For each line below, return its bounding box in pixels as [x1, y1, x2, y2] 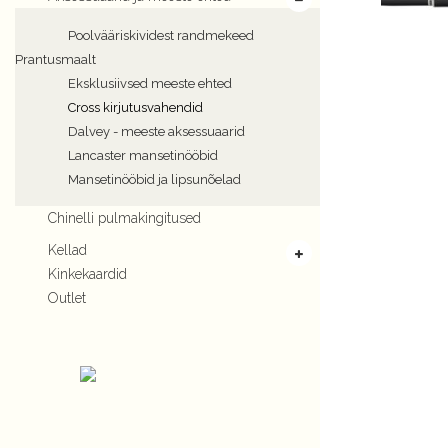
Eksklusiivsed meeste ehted [68, 76, 232, 91]
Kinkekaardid [48, 266, 127, 282]
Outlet [48, 290, 86, 306]
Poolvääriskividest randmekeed [68, 28, 254, 43]
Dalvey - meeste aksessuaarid [68, 124, 245, 139]
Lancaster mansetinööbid [68, 148, 218, 163]
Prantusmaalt [15, 52, 96, 67]
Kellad [48, 242, 87, 258]
